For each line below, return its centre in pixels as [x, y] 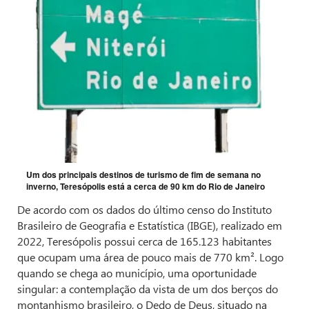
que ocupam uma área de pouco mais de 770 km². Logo [150, 257]
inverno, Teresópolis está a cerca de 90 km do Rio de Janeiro [146, 187]
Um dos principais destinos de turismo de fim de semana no [143, 175]
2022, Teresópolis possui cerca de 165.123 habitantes [144, 241]
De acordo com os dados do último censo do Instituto [144, 210]
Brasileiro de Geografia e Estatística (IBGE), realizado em [150, 226]
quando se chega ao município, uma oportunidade [137, 273]
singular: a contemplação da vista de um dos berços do [148, 289]
